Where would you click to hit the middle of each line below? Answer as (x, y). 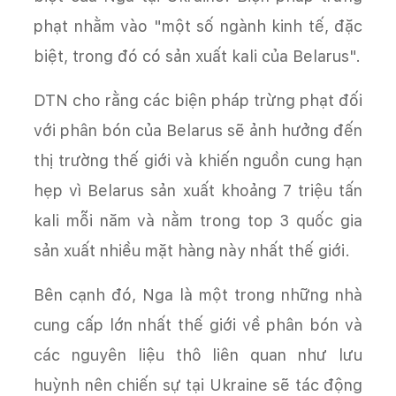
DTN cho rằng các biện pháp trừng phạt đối (198, 100)
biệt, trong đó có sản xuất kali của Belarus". (197, 56)
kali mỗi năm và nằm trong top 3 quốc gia (198, 220)
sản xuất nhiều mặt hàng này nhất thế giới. (192, 250)
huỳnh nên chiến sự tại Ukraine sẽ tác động (198, 385)
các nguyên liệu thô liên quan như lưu (198, 354)
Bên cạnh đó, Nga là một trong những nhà (198, 294)
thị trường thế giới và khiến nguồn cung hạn (198, 160)
